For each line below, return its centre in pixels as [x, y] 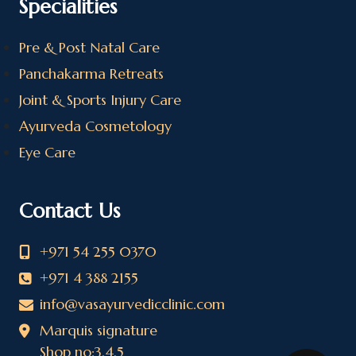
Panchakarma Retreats [91, 73]
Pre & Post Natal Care [89, 47]
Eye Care [47, 152]
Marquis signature [99, 330]
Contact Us [70, 211]
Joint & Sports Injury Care [100, 99]
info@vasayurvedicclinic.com [132, 304]
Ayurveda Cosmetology [95, 126]
